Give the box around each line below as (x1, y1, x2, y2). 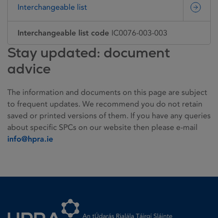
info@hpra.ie (7, 134, 53, 144)
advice (7, 59, 51, 77)
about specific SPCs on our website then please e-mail (7, 122, 198, 132)
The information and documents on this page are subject (7, 87, 207, 97)
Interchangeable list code (18, 28, 109, 37)
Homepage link (7, 191, 61, 201)
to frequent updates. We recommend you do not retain (7, 99, 202, 109)
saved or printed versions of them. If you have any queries (7, 110, 211, 120)
